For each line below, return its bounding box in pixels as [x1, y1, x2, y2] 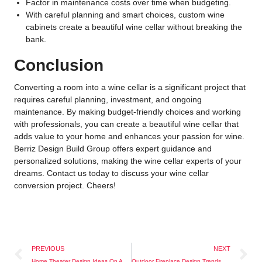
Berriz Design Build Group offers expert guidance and [14, 144, 212, 154]
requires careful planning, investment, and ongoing [14, 95, 202, 105]
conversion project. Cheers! [14, 181, 116, 191]
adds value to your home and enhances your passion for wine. [14, 132, 244, 142]
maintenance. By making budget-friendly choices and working [14, 107, 241, 117]
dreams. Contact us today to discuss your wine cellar [14, 168, 209, 178]
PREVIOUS [32, 245, 64, 253]
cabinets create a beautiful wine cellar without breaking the [26, 22, 242, 32]
